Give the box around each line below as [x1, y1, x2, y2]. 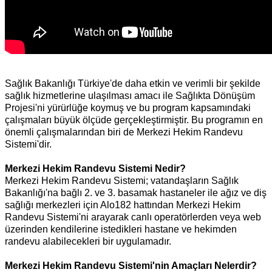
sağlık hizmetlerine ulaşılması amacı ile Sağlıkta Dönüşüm [5, 90, 255, 101]
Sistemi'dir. [5, 139, 52, 150]
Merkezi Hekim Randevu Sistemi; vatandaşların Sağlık [5, 175, 239, 186]
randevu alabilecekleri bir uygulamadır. [5, 236, 171, 247]
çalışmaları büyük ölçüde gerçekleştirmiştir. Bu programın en [5, 115, 263, 126]
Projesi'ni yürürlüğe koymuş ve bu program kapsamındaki [5, 103, 251, 114]
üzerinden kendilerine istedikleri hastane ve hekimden [5, 224, 237, 235]
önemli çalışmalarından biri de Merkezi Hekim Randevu [5, 127, 243, 138]
